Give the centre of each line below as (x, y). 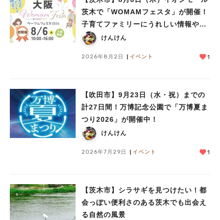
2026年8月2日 (103, 56)
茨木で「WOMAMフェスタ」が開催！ (145, 12)
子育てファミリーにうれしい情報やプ (144, 24)
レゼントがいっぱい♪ (117, 36)
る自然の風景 (104, 214)
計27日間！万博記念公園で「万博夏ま (145, 107)
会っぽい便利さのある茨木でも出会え (144, 202)
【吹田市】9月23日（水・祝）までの (143, 95)
